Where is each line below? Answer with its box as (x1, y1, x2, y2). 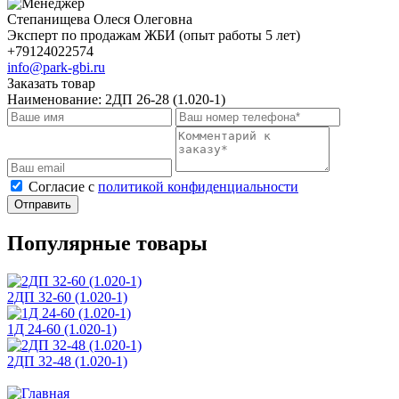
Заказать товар (7, 75, 95, 91)
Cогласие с (28, 178, 98, 194)
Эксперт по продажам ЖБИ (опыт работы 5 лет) (7, 27, 300, 43)
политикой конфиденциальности (98, 178, 298, 194)
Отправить (14, 197, 71, 211)
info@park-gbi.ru (7, 59, 105, 75)
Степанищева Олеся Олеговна (7, 11, 192, 27)
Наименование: (7, 91, 105, 107)
